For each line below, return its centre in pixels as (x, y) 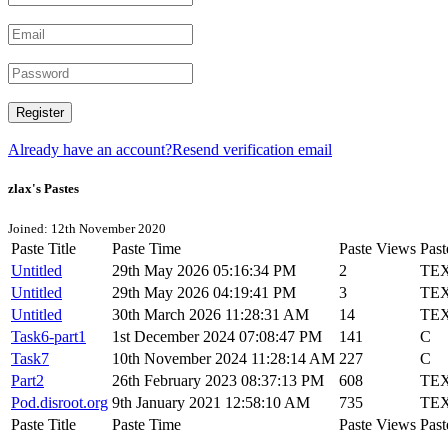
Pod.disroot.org (59, 403)
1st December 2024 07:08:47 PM (217, 337)
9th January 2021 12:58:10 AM (211, 403)
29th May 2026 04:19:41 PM (204, 293)
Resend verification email (252, 150)
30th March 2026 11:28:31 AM (210, 315)
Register (40, 113)
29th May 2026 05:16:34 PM (204, 271)
